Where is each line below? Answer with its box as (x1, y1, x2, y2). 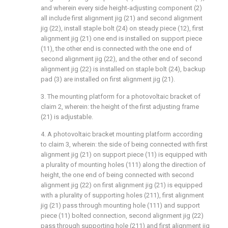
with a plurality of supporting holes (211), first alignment (41, 191, 204, 199)
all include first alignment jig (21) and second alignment (41, 14, 203, 22)
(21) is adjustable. (41, 113, 93, 121)
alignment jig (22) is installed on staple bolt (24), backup (41, 65, 206, 73)
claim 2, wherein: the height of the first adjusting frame (41, 103, 199, 110)
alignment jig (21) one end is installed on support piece (41, 35, 202, 42)
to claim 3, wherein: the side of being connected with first (41, 140, 208, 148)
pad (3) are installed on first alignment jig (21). (41, 75, 175, 83)
